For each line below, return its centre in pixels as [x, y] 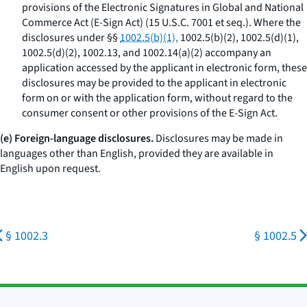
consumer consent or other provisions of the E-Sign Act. [150, 113]
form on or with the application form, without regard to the [157, 98]
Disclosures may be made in [218, 138]
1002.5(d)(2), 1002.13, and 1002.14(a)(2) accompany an [147, 53]
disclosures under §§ [71, 38]
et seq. [230, 23]
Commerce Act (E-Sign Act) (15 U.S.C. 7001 [119, 23]
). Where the [273, 23]
